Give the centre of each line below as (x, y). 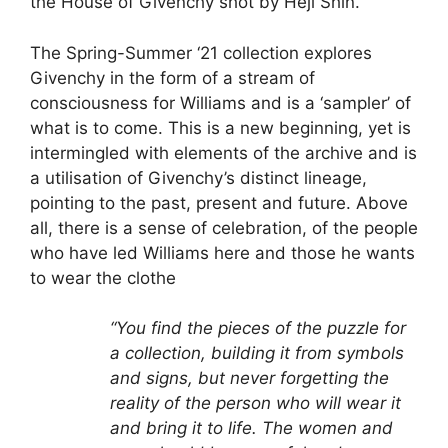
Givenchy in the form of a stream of (172, 77)
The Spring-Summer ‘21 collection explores (201, 52)
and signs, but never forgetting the (249, 378)
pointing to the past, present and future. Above (219, 202)
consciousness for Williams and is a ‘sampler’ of (220, 102)
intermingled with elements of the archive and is (223, 152)
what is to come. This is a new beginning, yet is (220, 127)
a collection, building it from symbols (257, 353)
